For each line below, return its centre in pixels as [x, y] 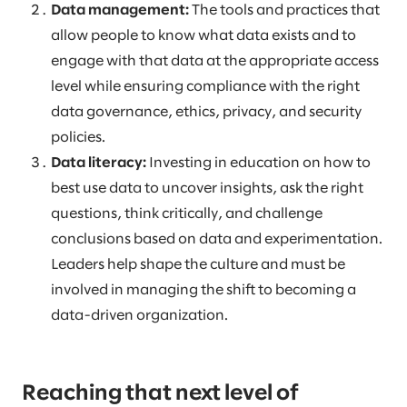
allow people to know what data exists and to [203, 36]
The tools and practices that [284, 11]
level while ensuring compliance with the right [205, 87]
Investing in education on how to [260, 164]
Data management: [120, 11]
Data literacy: [100, 164]
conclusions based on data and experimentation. [217, 240]
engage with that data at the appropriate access [215, 62]
